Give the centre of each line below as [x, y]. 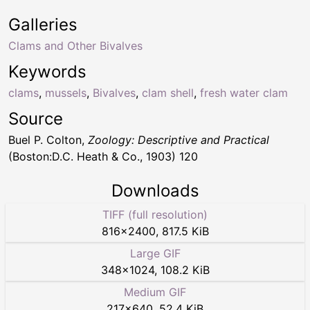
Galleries [43, 25]
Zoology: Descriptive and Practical [179, 140]
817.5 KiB [185, 231]
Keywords [47, 72]
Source [36, 119]
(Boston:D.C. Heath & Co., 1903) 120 [103, 157]
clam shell [168, 93]
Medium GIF [155, 292]
